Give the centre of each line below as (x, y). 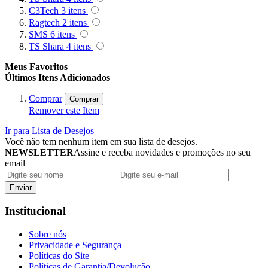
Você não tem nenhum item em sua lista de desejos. (101, 141)
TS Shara (46, 46)
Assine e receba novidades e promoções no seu (162, 152)
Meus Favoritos (36, 66)
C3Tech (44, 10)
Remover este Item (64, 110)
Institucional (35, 211)
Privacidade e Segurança (75, 245)
